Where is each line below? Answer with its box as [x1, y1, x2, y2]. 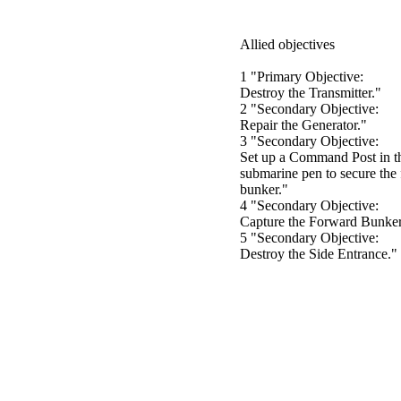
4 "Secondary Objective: [240, 197, 379, 213]
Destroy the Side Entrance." [240, 245, 397, 261]
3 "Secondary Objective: [240, 132, 379, 149]
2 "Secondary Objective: [240, 100, 379, 116]
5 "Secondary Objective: [240, 229, 379, 245]
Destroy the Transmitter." [240, 84, 381, 100]
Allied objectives [240, 36, 335, 52]
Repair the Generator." [240, 116, 367, 132]
